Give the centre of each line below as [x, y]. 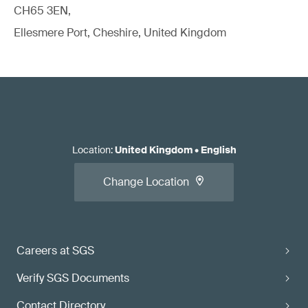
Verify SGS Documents [73, 278]
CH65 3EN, [42, 10]
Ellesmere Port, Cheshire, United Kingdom [120, 32]
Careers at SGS [55, 250]
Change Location [146, 181]
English [218, 150]
